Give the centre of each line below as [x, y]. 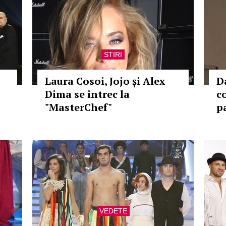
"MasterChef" [78, 107]
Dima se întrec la [87, 94]
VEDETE [113, 211]
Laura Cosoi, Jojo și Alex [105, 81]
